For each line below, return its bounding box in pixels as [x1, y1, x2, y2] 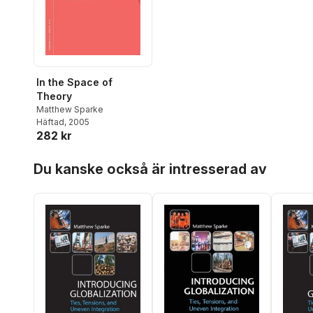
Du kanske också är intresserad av [34, 161, 267, 178]
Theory [36, 90, 72, 103]
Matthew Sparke [36, 104, 103, 115]
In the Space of [36, 76, 112, 89]
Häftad [36, 117, 64, 128]
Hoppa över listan [33, 152, 120, 165]
